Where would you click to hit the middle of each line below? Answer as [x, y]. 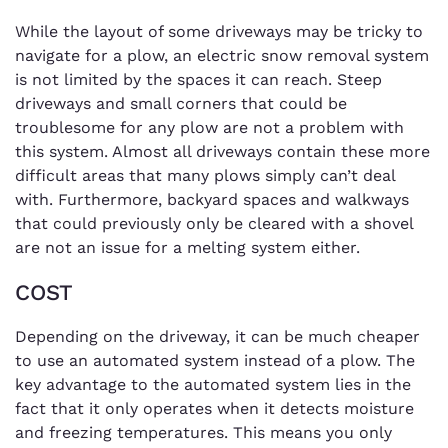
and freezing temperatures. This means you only [203, 432]
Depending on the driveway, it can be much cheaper [217, 336]
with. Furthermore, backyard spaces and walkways [212, 200]
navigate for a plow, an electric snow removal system [222, 56]
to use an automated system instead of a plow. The [215, 360]
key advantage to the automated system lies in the [213, 384]
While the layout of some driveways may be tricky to [219, 32]
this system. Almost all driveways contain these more [222, 152]
